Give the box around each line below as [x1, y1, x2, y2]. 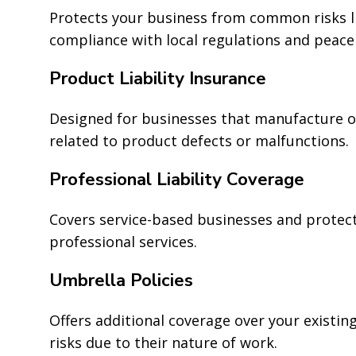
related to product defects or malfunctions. [49, 130, 349, 150]
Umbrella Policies [49, 268, 193, 292]
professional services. [49, 231, 197, 251]
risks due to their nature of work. [49, 332, 277, 352]
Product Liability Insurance [49, 66, 266, 91]
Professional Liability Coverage [49, 167, 304, 192]
